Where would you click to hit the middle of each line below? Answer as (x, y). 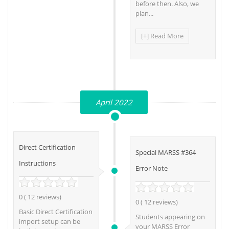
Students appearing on (170, 217)
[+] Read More (162, 36)
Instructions (37, 163)
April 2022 (114, 102)
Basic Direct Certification (56, 212)
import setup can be (50, 222)
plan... (144, 14)
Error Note (152, 168)
